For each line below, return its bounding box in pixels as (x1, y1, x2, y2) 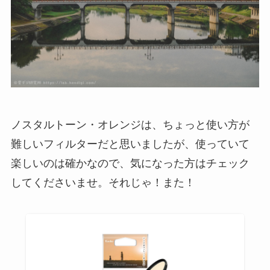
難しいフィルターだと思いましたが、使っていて (10, 137, 250, 150)
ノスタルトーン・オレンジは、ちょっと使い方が (10, 118, 250, 131)
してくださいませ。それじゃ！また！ (10, 176, 195, 189)
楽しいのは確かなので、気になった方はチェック (10, 157, 250, 169)
